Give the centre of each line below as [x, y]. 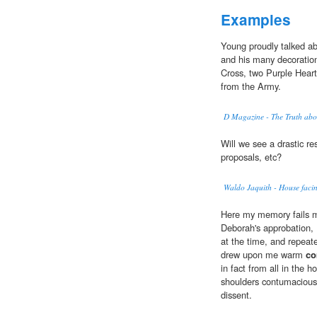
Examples [256, 20]
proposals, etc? [251, 157]
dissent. [236, 295]
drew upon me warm [263, 255]
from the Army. [251, 86]
